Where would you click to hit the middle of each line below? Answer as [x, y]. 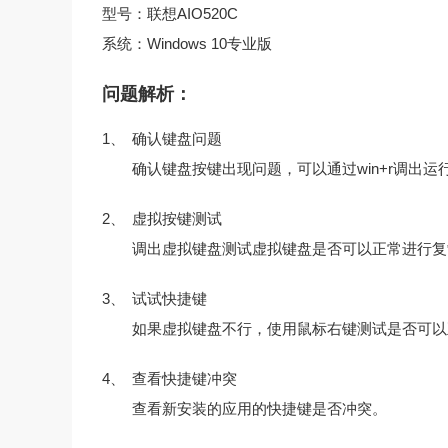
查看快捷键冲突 [184, 379]
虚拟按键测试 [177, 219]
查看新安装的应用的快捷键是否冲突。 [259, 409]
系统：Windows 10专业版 [187, 44]
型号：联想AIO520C [170, 14]
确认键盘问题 [177, 139]
